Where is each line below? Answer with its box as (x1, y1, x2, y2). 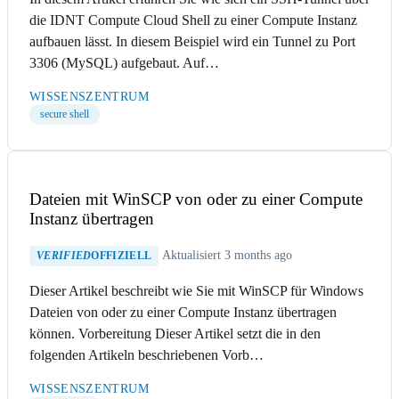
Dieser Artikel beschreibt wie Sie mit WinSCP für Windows (29, 282, 363, 298)
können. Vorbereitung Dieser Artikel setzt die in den (29, 325, 321, 341)
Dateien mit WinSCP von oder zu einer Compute (29, 190, 362, 209)
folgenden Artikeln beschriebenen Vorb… (29, 346, 264, 362)
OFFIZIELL (91, 248, 152, 262)
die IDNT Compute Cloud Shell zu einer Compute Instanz (29, 12, 357, 28)
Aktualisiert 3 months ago (162, 248, 293, 262)
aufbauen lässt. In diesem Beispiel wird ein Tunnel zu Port (29, 34, 355, 50)
